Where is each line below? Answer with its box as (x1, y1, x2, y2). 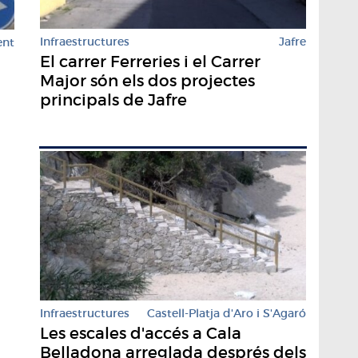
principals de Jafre (40, 90, 187, 110)
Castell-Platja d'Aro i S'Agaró (147, 306, 306, 321)
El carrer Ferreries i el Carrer (40, 52, 261, 72)
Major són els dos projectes (40, 71, 255, 91)
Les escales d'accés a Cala (40, 324, 241, 344)
